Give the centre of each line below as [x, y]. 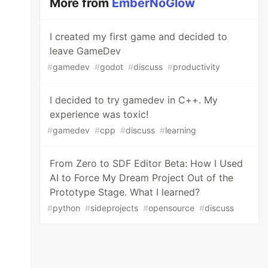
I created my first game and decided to [139, 36]
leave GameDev [86, 51]
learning [181, 130]
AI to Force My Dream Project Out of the [142, 178]
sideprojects [115, 208]
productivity [197, 67]
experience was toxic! [99, 114]
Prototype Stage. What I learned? [125, 192]
